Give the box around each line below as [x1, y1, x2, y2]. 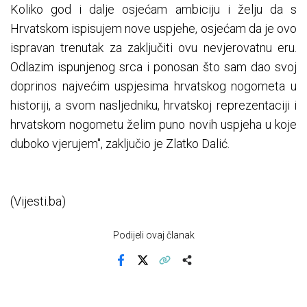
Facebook [119, 264, 162, 275]
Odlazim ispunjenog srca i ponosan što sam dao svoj [10, 60, 297, 75]
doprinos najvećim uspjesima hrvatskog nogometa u [10, 79, 297, 94]
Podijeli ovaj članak [112, 230, 195, 241]
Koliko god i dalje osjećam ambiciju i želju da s [10, 2, 297, 17]
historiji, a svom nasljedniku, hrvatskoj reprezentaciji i [10, 98, 297, 113]
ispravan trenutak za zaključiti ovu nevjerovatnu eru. [10, 40, 297, 56]
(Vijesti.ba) [10, 194, 66, 209]
